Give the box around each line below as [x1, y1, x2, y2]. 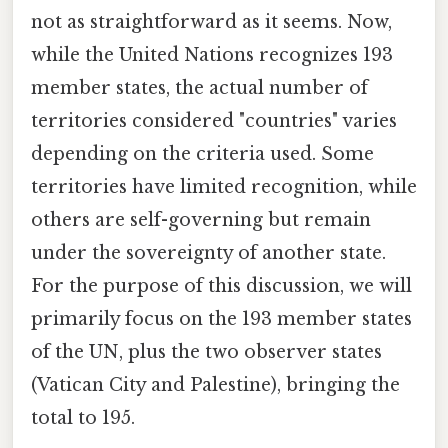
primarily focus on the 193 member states [31, 308, 412, 331]
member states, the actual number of [31, 77, 368, 100]
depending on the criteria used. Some [31, 143, 374, 166]
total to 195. [31, 407, 135, 430]
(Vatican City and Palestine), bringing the [31, 374, 400, 397]
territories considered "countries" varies [31, 110, 397, 133]
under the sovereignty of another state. [31, 242, 386, 265]
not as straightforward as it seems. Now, [31, 11, 392, 34]
